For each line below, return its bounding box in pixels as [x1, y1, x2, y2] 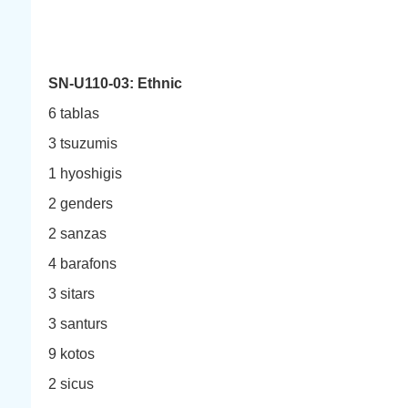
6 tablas [48, 106, 99, 121]
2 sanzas [48, 226, 107, 241]
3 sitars [48, 286, 95, 301]
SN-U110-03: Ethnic [48, 76, 182, 91]
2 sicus [48, 376, 94, 392]
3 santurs [48, 316, 107, 331]
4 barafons [48, 256, 117, 271]
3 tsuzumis [48, 136, 117, 151]
